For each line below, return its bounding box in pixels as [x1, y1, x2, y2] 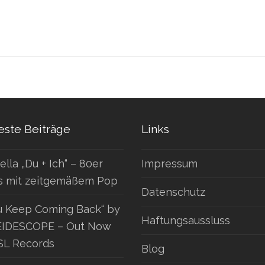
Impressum [141, 157, 198, 170]
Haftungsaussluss [141, 214, 230, 227]
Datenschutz [141, 185, 205, 198]
